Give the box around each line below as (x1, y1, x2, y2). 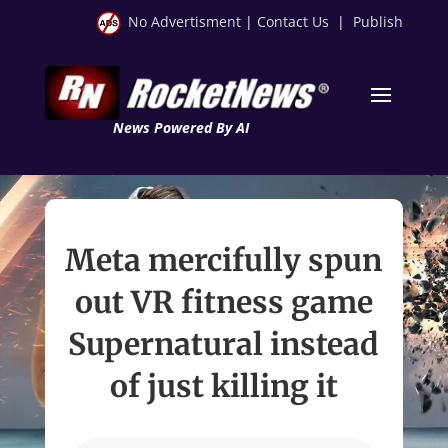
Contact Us (257, 12, 330, 31)
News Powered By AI (112, 117, 249, 137)
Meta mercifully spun (65, 240, 383, 279)
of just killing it (109, 366, 338, 405)
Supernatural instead (68, 324, 380, 363)
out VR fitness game (74, 282, 373, 321)
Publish (353, 12, 404, 31)
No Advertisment (128, 12, 242, 31)
